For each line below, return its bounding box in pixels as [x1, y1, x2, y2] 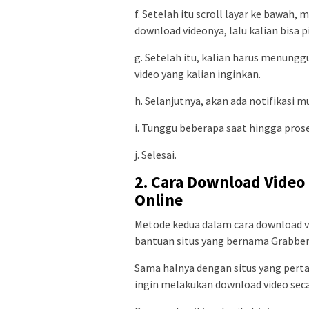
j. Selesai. [134, 147, 177, 161]
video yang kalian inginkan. [134, 66, 261, 81]
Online [134, 188, 183, 210]
